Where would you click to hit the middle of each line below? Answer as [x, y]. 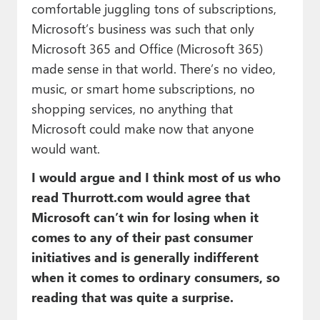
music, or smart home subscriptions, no [143, 89]
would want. [65, 149]
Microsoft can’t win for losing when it [145, 217]
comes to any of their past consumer [142, 237]
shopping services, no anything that [132, 109]
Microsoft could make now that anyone [142, 129]
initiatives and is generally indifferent [145, 257]
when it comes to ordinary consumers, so [155, 277]
